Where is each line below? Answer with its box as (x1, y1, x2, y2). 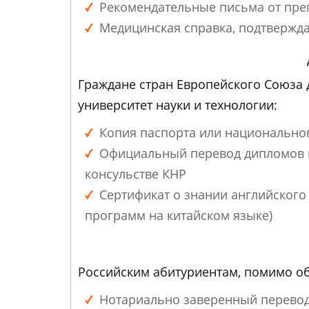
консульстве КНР (85, 166, 186, 182)
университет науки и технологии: (78, 97, 277, 113)
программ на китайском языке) (85, 207, 272, 223)
